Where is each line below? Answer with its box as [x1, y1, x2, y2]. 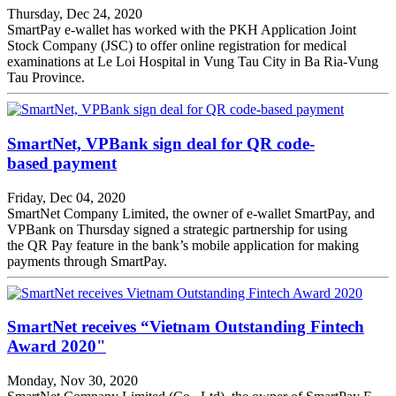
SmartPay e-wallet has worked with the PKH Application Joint [7, 22, 356, 38]
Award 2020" [7, 337, 106, 356]
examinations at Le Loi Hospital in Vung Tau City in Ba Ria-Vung [7, 54, 378, 70]
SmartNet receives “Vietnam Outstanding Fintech [7, 317, 364, 337]
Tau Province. [7, 70, 85, 86]
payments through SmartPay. [7, 253, 167, 269]
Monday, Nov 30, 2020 [7, 372, 138, 388]
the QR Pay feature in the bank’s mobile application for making [7, 237, 359, 253]
